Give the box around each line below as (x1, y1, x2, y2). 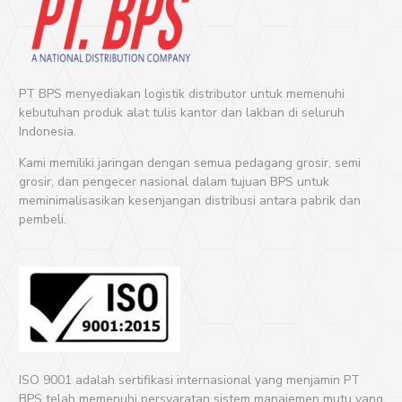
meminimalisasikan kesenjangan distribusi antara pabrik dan (19, 192, 361, 210)
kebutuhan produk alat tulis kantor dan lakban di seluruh (19, 104, 345, 122)
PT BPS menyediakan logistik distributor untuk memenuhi (19, 85, 345, 103)
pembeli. (19, 211, 66, 229)
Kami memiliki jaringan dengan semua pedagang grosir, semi (19, 154, 361, 172)
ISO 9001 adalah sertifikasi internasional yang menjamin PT (19, 371, 360, 389)
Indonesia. (19, 123, 76, 141)
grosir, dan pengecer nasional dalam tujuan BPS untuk (19, 173, 329, 191)
